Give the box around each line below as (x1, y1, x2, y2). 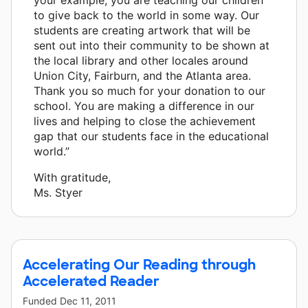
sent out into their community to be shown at (34, 38, 269, 52)
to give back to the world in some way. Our (34, 8, 259, 22)
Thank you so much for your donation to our (34, 83, 265, 98)
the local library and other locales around (34, 53, 248, 67)
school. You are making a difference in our (34, 98, 254, 113)
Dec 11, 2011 (60, 294, 116, 307)
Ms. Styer (34, 185, 82, 199)
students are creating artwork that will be (34, 23, 250, 37)
